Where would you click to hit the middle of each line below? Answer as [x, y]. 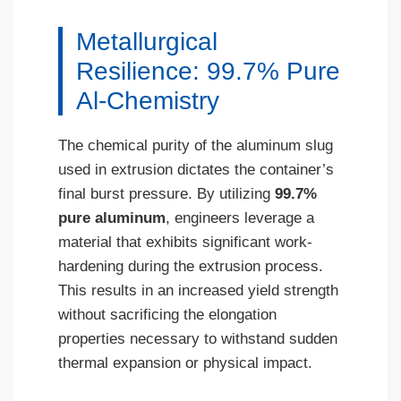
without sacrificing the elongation [167, 315]
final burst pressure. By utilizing [166, 194]
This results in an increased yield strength [198, 290]
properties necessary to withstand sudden [198, 339]
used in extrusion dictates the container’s [196, 170]
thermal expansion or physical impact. [185, 363]
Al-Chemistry [148, 101]
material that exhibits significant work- [185, 242]
